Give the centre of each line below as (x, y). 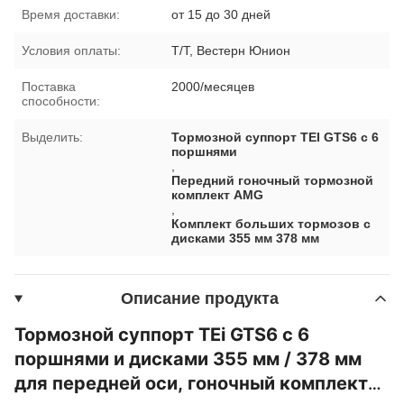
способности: (61, 101)
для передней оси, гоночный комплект (191, 383)
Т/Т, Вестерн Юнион (231, 50)
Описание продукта (199, 298)
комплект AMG (218, 194)
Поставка (49, 86)
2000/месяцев (213, 86)
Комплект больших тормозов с (271, 223)
